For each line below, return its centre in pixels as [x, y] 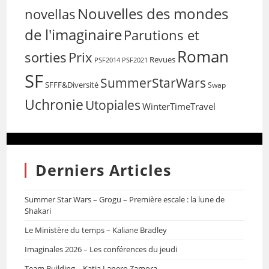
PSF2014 [107, 60]
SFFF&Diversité [72, 85]
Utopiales [113, 105]
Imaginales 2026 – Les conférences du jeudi [101, 249]
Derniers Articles [104, 170]
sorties [46, 57]
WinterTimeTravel [179, 106]
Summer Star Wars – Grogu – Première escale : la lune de [125, 199]
